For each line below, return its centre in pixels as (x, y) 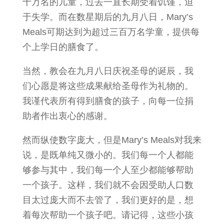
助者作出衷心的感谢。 (67, 116)
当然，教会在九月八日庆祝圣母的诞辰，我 (108, 71)
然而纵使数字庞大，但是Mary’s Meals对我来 (112, 140)
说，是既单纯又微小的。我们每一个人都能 (108, 155)
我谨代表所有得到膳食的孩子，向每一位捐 (108, 101)
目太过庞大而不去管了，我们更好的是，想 (108, 200)
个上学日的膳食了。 (63, 47)
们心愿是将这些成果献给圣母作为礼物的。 (108, 86)
